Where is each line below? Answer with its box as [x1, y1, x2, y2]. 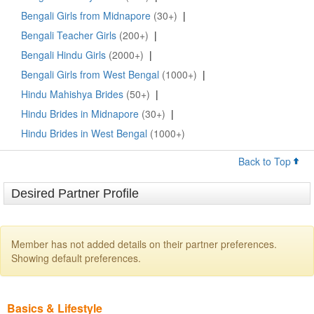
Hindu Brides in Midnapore [21, 107, 139, 121]
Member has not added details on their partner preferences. [11, 237, 277, 252]
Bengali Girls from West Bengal [21, 67, 159, 82]
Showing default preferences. [11, 251, 141, 266]
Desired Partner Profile [11, 186, 139, 201]
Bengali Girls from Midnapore [21, 8, 151, 23]
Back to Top [238, 154, 294, 169]
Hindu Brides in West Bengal [21, 126, 147, 141]
